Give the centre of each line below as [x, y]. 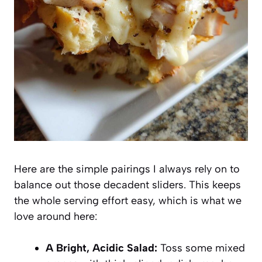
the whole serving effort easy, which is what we [128, 200]
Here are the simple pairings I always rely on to [127, 169]
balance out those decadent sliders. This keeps [127, 185]
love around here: [56, 216]
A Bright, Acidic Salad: [101, 248]
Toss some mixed [201, 248]
